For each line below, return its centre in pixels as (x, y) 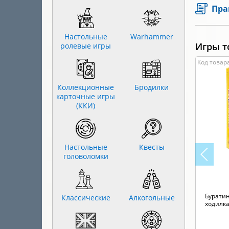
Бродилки (152, 87)
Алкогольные (152, 198)
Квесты (152, 147)
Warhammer (152, 37)
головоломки (86, 156)
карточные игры (86, 96)
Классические (86, 198)
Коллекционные (86, 87)
